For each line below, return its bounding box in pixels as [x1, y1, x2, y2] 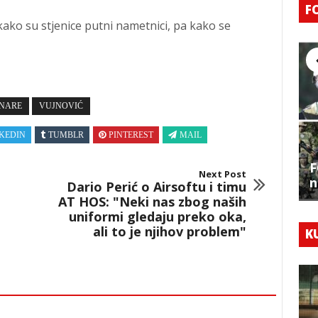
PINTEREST [109, 130, 153, 141]
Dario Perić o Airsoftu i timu [66, 178, 246, 196]
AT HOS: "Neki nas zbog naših [57, 193, 246, 211]
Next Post [198, 168, 246, 181]
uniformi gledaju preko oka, [68, 208, 246, 226]
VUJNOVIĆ [39, 101, 83, 111]
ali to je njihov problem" [92, 223, 246, 241]
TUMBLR [48, 130, 84, 141]
